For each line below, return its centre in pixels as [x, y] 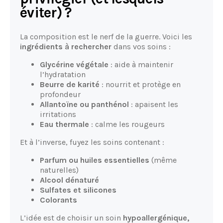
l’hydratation [63, 74]
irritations [58, 114]
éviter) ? [46, 13]
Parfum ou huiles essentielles [95, 160]
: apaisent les [154, 104]
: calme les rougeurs [127, 124]
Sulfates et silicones [78, 190]
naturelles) [59, 170]
